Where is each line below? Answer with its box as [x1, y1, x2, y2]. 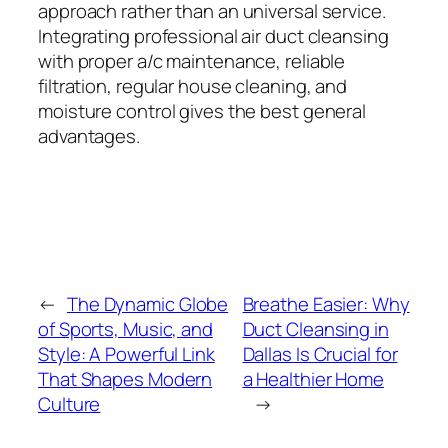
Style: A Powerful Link [38, 340, 215, 367]
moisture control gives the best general [38, 97, 367, 124]
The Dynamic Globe [66, 290, 229, 317]
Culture [38, 390, 101, 417]
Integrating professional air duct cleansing [38, 22, 389, 49]
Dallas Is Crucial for [242, 340, 398, 367]
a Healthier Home [242, 365, 384, 392]
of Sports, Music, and [38, 315, 213, 342]
